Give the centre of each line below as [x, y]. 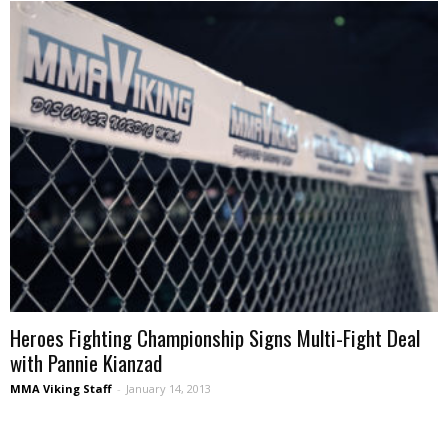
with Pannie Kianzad [86, 362]
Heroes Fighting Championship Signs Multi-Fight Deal [215, 337]
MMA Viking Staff [61, 388]
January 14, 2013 [168, 388]
